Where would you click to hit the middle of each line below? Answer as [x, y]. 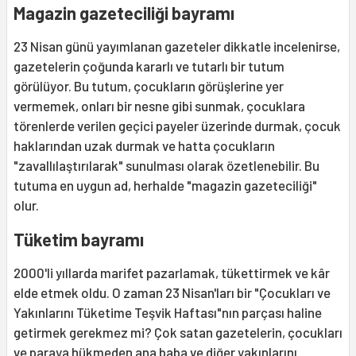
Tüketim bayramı [79, 239]
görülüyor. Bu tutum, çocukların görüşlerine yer [149, 85]
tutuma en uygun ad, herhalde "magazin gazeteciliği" [165, 185]
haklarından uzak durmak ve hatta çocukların [144, 145]
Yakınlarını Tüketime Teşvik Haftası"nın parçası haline [168, 312]
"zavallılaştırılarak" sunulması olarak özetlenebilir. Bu [166, 165]
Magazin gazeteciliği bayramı [124, 12]
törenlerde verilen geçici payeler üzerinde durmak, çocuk [177, 125]
